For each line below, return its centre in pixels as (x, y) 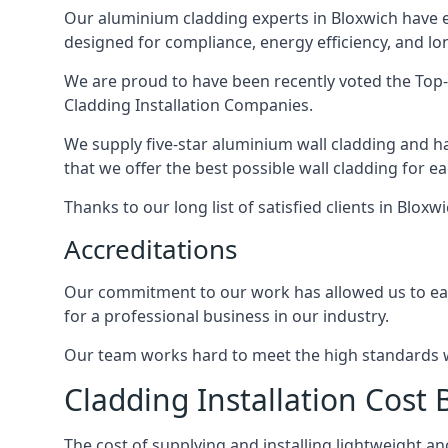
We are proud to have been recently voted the (239, 81)
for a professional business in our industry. (226, 316)
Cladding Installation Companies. (188, 105)
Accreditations (150, 249)
